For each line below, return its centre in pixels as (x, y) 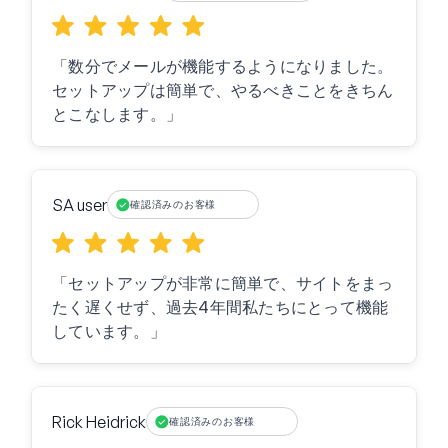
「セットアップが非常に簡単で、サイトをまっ (223, 283)
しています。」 (109, 331)
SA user (79, 204)
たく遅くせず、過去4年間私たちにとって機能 (220, 307)
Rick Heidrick (99, 421)
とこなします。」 (117, 114)
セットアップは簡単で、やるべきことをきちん (223, 90)
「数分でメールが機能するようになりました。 (223, 66)
